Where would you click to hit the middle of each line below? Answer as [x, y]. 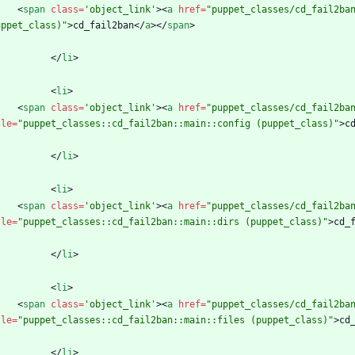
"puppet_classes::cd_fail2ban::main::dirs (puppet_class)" [173, 222]
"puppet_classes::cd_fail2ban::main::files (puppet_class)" [176, 321]
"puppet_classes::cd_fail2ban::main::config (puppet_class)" [178, 124]
